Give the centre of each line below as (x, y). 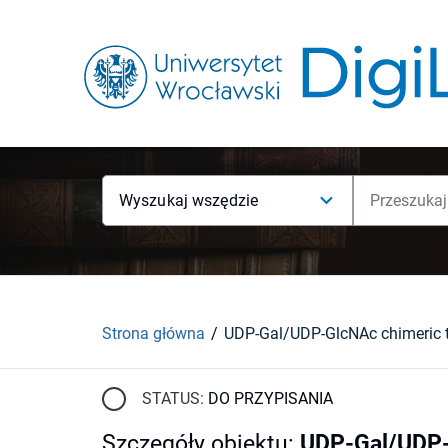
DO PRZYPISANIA (270, 398)
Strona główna (153, 333)
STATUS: (173, 398)
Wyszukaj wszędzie (189, 200)
